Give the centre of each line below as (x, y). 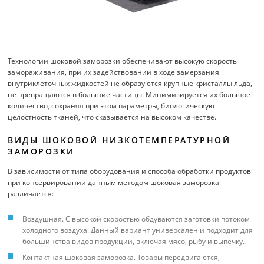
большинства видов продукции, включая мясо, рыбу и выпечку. (133, 242)
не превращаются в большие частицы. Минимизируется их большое (129, 95)
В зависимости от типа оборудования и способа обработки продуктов (129, 171)
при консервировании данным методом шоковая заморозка (113, 183)
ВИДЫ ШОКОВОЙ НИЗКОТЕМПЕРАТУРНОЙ (119, 140)
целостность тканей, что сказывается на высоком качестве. (112, 117)
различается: (31, 194)
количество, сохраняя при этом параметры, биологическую (111, 106)
